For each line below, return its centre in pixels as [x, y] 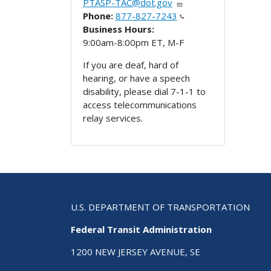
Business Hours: [118, 29]
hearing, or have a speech [136, 78]
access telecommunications [139, 104]
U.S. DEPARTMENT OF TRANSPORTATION [160, 207]
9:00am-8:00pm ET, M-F [133, 42]
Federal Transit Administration [141, 229]
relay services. [113, 118]
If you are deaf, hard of [130, 64]
